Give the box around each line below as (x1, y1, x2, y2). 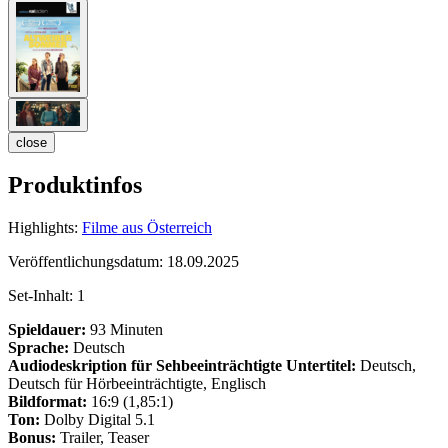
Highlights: (8, 219, 78, 237)
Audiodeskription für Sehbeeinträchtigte (8, 357, 282, 375)
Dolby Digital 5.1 (40, 411, 155, 429)
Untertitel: (286, 357, 356, 375)
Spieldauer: (8, 321, 86, 339)
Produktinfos (8, 172, 142, 199)
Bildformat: (8, 393, 87, 411)
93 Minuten (86, 321, 163, 339)
